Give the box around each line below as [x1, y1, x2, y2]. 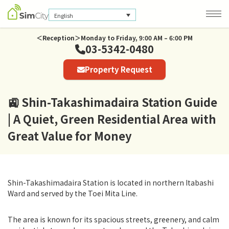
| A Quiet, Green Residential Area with [8, 110, 216, 127]
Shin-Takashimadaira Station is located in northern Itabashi [8, 177, 214, 188]
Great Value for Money [8, 127, 132, 144]
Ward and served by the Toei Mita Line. [8, 188, 138, 198]
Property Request [84, 64, 152, 75]
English [54, 11, 73, 19]
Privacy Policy [28, 76, 80, 86]
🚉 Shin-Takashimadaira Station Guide [8, 94, 217, 110]
